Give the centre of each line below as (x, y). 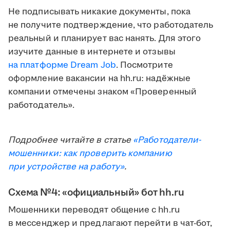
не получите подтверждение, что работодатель (111, 25)
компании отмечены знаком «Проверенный (102, 92)
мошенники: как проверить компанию (90, 154)
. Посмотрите (144, 65)
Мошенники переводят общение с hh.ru (94, 210)
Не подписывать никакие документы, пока (100, 12)
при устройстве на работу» (66, 167)
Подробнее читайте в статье (71, 140)
